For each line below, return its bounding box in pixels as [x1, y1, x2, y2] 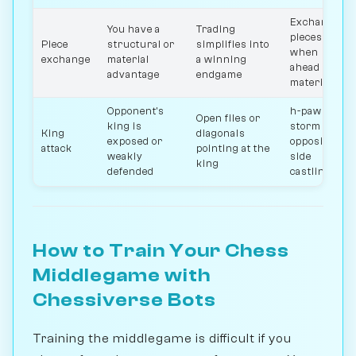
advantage [107, 68, 161, 80]
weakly [107, 150, 144, 162]
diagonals [196, 127, 246, 139]
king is [107, 120, 143, 132]
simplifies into [196, 38, 270, 50]
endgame [196, 68, 243, 80]
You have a [107, 23, 161, 35]
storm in [290, 120, 335, 132]
